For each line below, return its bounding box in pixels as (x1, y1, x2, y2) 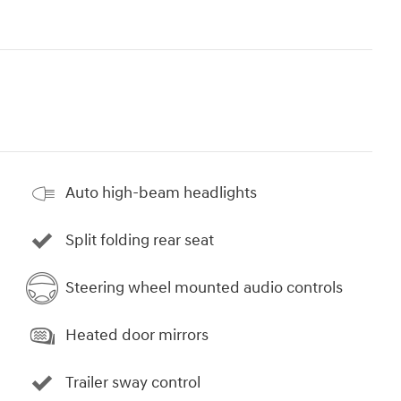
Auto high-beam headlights (65, 183, 257, 204)
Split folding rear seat (65, 230, 214, 252)
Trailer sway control (65, 372, 200, 394)
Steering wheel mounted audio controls (65, 277, 343, 299)
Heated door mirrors (65, 325, 209, 346)
